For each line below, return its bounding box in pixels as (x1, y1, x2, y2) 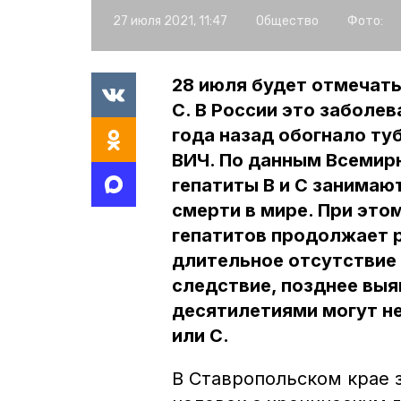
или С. (172, 324, 229, 346)
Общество (256, 13, 319, 29)
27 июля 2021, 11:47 (113, 13, 227, 29)
